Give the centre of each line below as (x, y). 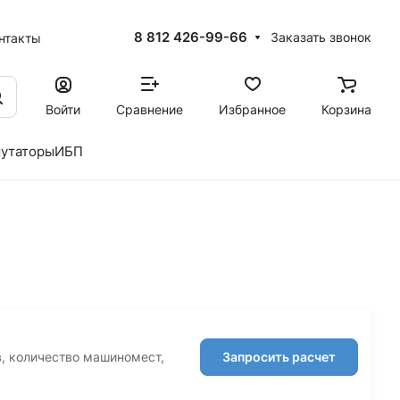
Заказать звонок (321, 37)
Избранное (252, 109)
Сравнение (150, 109)
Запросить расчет (279, 357)
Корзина (346, 109)
